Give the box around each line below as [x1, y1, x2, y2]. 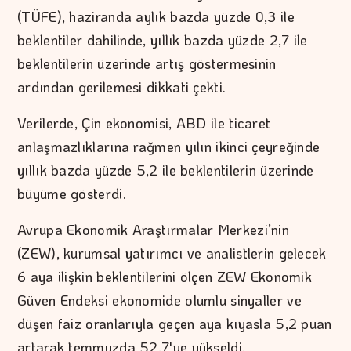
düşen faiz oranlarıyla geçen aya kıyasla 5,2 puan [17, 314, 332, 334]
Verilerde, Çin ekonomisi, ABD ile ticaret [17, 114, 271, 133]
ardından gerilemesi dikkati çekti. [17, 78, 226, 97]
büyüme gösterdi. [17, 184, 126, 204]
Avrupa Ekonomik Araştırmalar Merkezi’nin [17, 220, 290, 240]
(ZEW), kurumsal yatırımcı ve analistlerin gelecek [17, 244, 327, 263]
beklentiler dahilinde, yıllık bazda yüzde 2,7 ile [17, 31, 308, 50]
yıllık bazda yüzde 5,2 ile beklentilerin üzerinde [17, 161, 314, 180]
